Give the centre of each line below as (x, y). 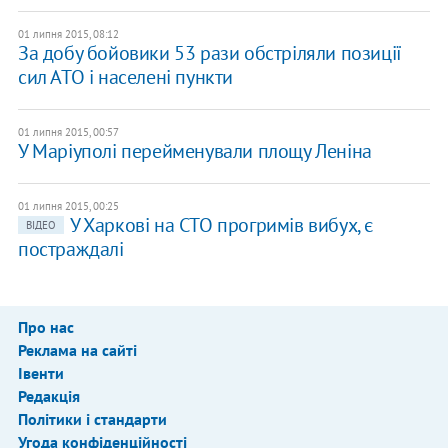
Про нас (45, 326)
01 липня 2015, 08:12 (68, 33)
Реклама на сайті (77, 349)
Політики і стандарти (92, 418)
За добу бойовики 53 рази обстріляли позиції (209, 52)
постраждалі (70, 248)
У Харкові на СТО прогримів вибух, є (221, 224)
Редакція (48, 395)
